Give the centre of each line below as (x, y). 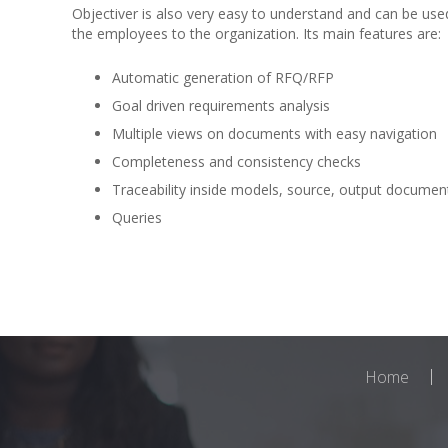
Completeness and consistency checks (236, 161)
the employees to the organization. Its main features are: (256, 33)
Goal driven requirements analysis (221, 105)
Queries (137, 217)
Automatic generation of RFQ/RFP (223, 77)
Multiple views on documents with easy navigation (274, 133)
